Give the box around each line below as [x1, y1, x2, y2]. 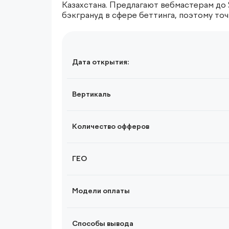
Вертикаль [72, 91, 111, 99]
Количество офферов [72, 123, 149, 131]
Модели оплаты [72, 188, 130, 195]
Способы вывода [72, 220, 133, 228]
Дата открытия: [72, 59, 129, 66]
